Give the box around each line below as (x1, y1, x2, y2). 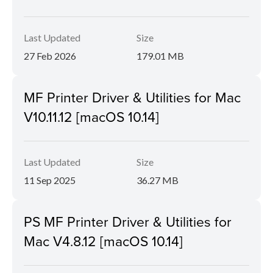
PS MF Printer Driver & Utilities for (24, 211, 232, 232)
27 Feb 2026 (24, 50, 76, 62)
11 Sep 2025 (24, 174, 76, 186)
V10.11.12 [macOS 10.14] (24, 107, 159, 127)
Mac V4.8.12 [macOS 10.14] (24, 231, 183, 251)
